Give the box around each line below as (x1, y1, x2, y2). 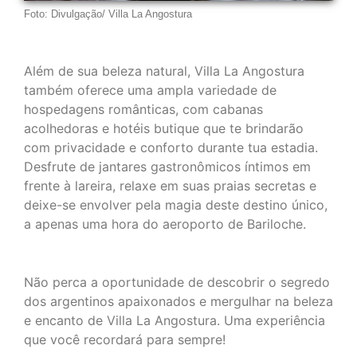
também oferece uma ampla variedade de (24, 81, 277, 98)
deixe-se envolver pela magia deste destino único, (24, 196, 328, 213)
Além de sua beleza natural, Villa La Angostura (24, 62, 304, 79)
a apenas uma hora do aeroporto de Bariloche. (24, 215, 306, 232)
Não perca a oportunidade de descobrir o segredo (24, 274, 330, 291)
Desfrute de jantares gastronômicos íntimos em (24, 158, 311, 175)
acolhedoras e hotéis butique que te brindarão (24, 120, 304, 136)
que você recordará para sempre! (24, 331, 226, 348)
